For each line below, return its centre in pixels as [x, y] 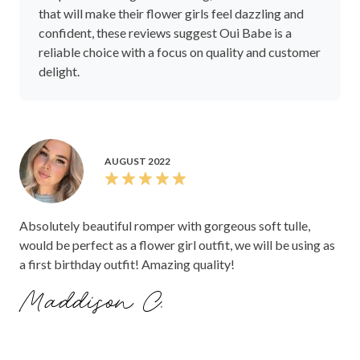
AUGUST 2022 [137, 162]
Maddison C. [94, 303]
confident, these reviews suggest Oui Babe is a [165, 33]
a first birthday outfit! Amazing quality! [127, 264]
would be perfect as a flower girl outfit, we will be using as [177, 245]
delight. [59, 72]
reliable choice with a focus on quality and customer [180, 52]
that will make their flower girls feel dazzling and [171, 14]
